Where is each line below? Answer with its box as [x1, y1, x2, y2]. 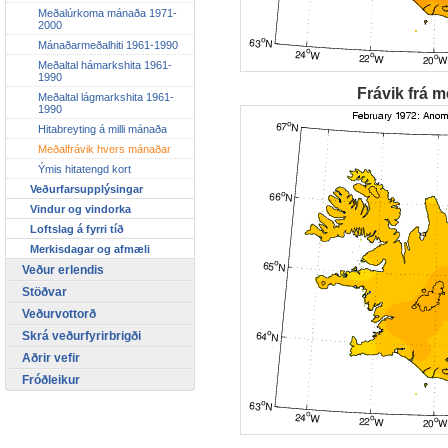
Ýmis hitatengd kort [38, 162, 131, 175]
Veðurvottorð [22, 306, 96, 321]
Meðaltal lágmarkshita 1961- [38, 90, 174, 103]
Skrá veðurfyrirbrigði [22, 328, 141, 343]
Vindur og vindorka [30, 202, 131, 215]
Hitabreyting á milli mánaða [38, 122, 167, 135]
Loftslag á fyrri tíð [30, 222, 124, 235]
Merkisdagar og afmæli [30, 242, 150, 255]
